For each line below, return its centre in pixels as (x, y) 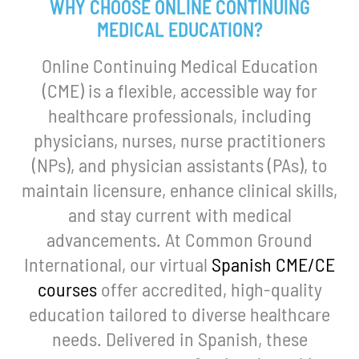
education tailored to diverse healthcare (179, 313)
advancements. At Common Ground (179, 239)
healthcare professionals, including (179, 115)
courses (67, 288)
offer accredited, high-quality (209, 288)
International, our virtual (118, 264)
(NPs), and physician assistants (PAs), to (179, 164)
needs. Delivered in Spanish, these (179, 338)
